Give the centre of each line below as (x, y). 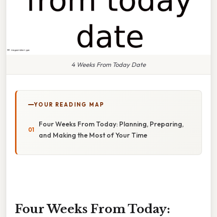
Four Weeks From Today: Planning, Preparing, (111, 124)
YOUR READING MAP (69, 104)
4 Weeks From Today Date (108, 64)
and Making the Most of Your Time (93, 135)
